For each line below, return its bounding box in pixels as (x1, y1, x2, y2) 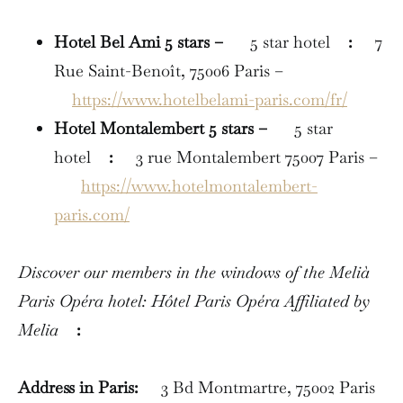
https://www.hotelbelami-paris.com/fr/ (72, 88, 347, 110)
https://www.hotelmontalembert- (81, 175, 318, 196)
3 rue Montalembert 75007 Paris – (113, 146, 378, 167)
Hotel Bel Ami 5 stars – (54, 31, 228, 52)
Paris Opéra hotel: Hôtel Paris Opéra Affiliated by (18, 290, 370, 311)
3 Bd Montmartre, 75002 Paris (143, 376, 375, 398)
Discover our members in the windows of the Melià (18, 261, 370, 282)
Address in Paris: (18, 376, 143, 398)
